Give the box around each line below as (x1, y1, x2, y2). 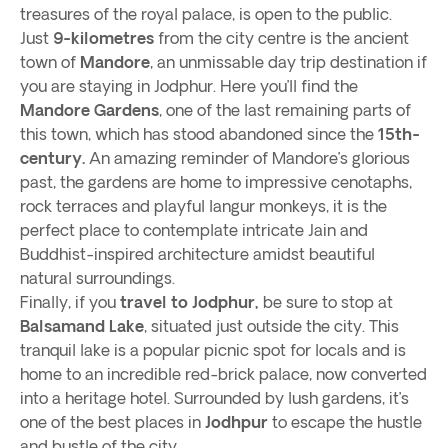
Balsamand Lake (20, 317, 144, 335)
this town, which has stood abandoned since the (20, 125, 374, 143)
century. (20, 149, 85, 167)
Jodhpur (205, 413, 268, 431)
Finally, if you (20, 293, 116, 311)
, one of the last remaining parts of (159, 101, 411, 119)
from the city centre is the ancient (154, 29, 409, 47)
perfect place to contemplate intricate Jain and (20, 221, 368, 239)
